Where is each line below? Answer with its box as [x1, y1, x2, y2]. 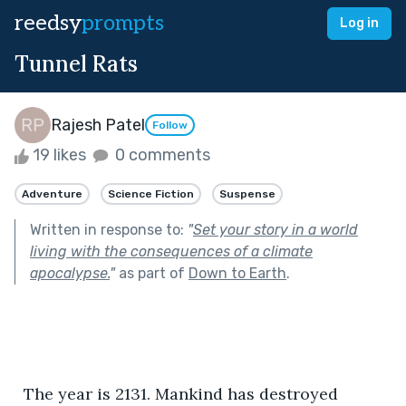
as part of [115, 264, 188, 282]
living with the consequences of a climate [30, 242, 313, 260]
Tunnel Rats [14, 50, 138, 78]
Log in [340, 15, 379, 31]
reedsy [14, 10, 82, 36]
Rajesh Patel [51, 114, 145, 135]
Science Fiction [108, 187, 194, 200]
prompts [82, 10, 164, 36]
